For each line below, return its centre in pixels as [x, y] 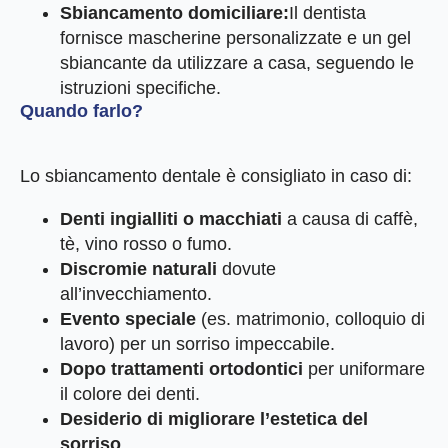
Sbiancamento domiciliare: [174, 13]
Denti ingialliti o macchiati [171, 219]
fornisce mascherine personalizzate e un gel [235, 38]
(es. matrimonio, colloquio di [310, 319]
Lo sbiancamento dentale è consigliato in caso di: [216, 176]
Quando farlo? [81, 111]
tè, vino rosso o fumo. [146, 244]
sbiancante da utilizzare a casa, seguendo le [237, 63]
